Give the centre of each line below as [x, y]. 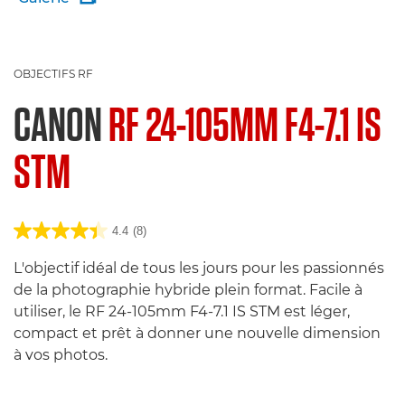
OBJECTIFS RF [53, 74]
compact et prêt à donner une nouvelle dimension [197, 333]
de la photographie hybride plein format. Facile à [188, 290]
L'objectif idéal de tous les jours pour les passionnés [199, 268]
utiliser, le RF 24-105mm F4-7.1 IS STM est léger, [182, 311]
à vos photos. [61, 355]
